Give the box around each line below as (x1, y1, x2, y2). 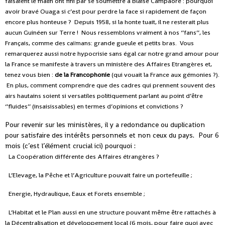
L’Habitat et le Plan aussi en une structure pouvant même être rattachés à (9, 208, 216, 217)
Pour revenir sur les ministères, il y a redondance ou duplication (5, 120, 205, 130)
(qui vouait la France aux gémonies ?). (111, 70, 219, 79)
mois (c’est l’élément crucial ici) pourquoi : (5, 141, 136, 151)
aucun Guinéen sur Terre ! (5, 28, 78, 37)
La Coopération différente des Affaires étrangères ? (9, 152, 159, 161)
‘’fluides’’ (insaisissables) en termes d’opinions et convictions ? (5, 102, 183, 111)
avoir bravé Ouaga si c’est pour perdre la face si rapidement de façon (5, 7, 206, 16)
